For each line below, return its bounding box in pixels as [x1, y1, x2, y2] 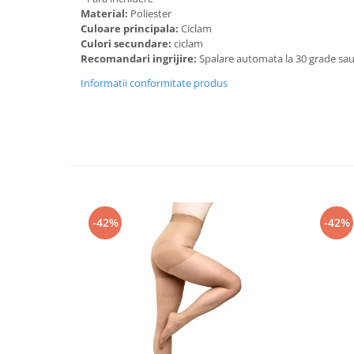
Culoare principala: [81, 21, 181, 36]
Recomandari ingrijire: [81, 51, 199, 66]
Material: [81, 6, 130, 21]
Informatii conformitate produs [81, 76, 228, 90]
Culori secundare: [81, 36, 174, 51]
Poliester [130, 6, 174, 21]
